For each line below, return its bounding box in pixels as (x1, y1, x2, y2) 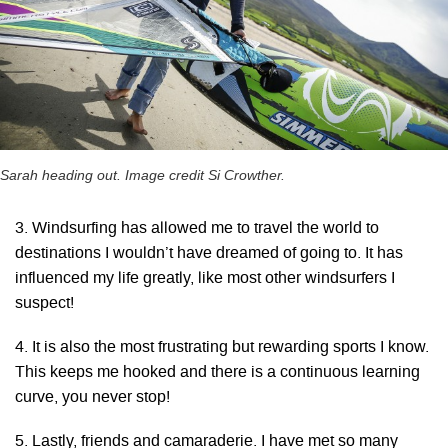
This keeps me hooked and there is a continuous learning (15, 365, 420, 381)
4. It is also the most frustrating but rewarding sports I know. (15, 340, 429, 356)
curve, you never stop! (15, 390, 170, 406)
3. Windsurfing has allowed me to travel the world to (15, 220, 379, 237)
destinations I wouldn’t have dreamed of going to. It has (15, 245, 403, 262)
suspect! (15, 295, 74, 312)
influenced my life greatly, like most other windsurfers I (15, 270, 395, 287)
